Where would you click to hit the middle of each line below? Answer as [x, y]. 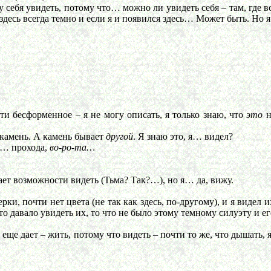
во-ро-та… [72, 147]
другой [119, 136]
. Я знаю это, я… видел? [183, 136]
